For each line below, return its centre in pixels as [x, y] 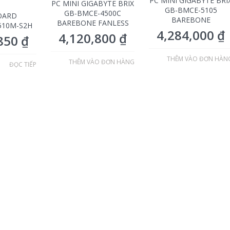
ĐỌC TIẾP [23, 65]
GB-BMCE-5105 [191, 10]
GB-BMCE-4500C [93, 13]
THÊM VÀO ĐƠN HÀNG [102, 62]
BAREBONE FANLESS [93, 23]
